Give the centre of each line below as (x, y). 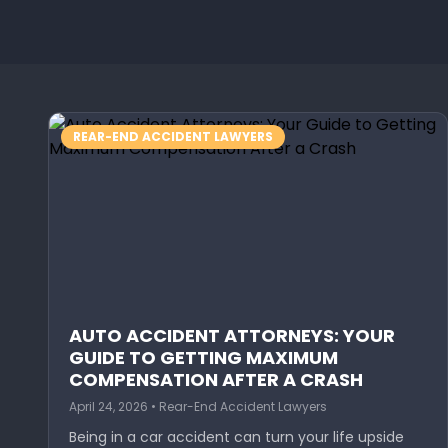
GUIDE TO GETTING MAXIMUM (203, 357)
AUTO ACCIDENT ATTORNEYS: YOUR (232, 335)
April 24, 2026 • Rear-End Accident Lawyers (198, 406)
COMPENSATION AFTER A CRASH (216, 379)
